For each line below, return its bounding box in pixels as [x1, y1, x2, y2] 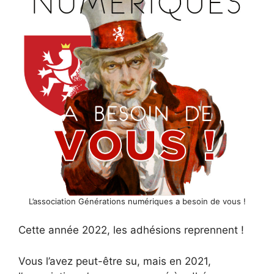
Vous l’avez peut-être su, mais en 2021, [18, 254, 211, 267]
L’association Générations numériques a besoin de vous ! [28, 196, 246, 206]
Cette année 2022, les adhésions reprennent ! [18, 224, 244, 237]
